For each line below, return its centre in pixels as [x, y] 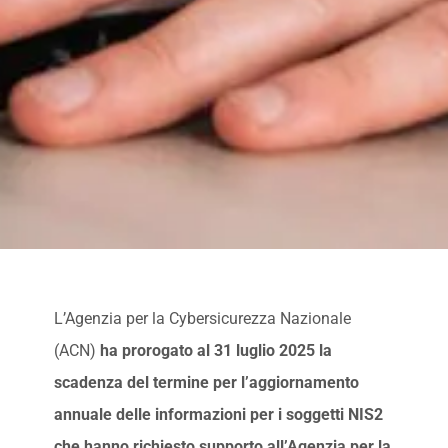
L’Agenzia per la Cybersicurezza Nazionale [202, 318]
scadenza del [101, 382]
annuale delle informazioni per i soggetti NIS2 [218, 414]
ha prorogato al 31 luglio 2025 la [215, 350]
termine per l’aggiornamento [255, 382]
